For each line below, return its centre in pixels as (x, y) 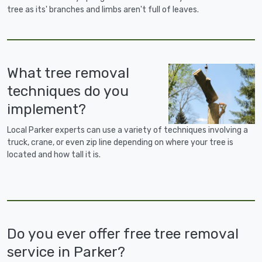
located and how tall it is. (54, 155)
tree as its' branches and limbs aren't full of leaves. (103, 10)
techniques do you (68, 91)
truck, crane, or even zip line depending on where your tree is (120, 143)
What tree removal (68, 73)
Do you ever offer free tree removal (123, 234)
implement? (46, 109)
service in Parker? (66, 252)
